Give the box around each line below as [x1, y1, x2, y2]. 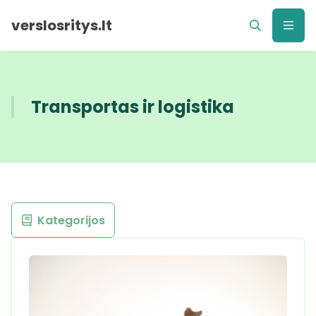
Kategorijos [37, 212, 105, 229]
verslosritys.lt [11, 16, 112, 35]
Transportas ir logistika [31, 95, 234, 119]
